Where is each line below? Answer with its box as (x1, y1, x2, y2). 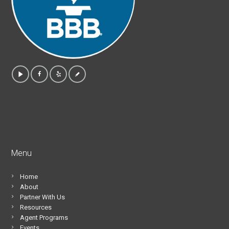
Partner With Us (20, 193, 65, 201)
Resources (20, 203, 52, 212)
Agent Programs (20, 214, 68, 222)
